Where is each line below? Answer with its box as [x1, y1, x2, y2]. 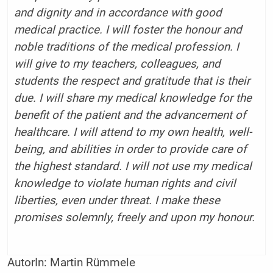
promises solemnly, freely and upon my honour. [13, 210, 255, 224]
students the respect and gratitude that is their [13, 74, 250, 88]
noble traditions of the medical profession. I [13, 40, 239, 54]
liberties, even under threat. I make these [13, 193, 220, 207]
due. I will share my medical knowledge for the [13, 91, 252, 105]
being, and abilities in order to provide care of [13, 142, 247, 156]
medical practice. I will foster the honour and [13, 23, 242, 37]
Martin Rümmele [49, 256, 135, 270]
